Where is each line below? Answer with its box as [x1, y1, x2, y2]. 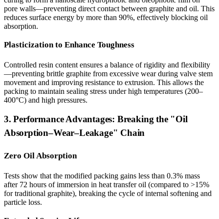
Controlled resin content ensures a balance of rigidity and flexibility [4, 61, 210, 69]
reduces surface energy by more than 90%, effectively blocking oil [4, 13, 208, 22]
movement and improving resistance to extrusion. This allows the [4, 78, 204, 87]
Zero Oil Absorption [4, 151, 77, 160]
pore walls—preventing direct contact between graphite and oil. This [4, 4, 215, 13]
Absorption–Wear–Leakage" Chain [4, 128, 145, 138]
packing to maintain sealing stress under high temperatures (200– [4, 87, 203, 95]
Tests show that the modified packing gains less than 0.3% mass [4, 172, 200, 180]
